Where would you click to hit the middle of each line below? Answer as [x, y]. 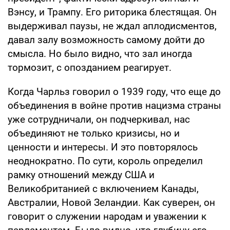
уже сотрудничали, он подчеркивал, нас [99, 119]
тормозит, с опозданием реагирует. [90, 67]
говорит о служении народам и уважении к [107, 216]
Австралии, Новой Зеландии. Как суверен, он [111, 202]
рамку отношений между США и [81, 175]
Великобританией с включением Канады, [103, 188]
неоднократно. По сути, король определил [105, 161]
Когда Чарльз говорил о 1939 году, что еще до [114, 91]
